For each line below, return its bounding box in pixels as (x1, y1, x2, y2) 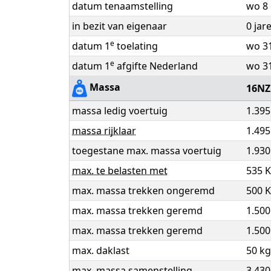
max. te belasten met (72, 164, 168, 178)
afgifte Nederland (114, 59, 198, 73)
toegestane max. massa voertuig (72, 144, 221, 158)
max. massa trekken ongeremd (72, 184, 215, 198)
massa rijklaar (72, 124, 136, 138)
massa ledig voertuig (72, 104, 168, 118)
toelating (114, 39, 158, 53)
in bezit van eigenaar (72, 19, 167, 33)
